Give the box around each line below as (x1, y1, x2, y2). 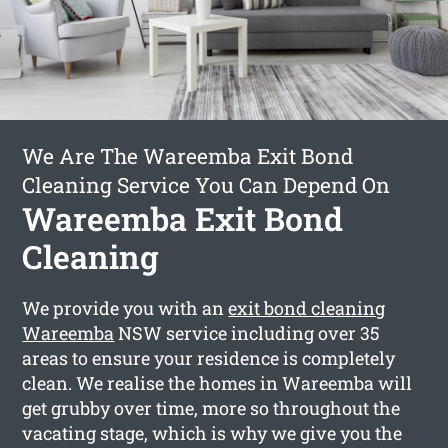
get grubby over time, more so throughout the (22, 395, 401, 420)
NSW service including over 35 (114, 320, 381, 345)
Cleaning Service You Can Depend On (22, 170, 391, 199)
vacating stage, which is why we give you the (22, 420, 403, 445)
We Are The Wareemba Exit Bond (22, 141, 354, 170)
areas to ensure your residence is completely (22, 345, 396, 370)
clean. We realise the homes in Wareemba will (22, 370, 413, 395)
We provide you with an (22, 295, 229, 320)
